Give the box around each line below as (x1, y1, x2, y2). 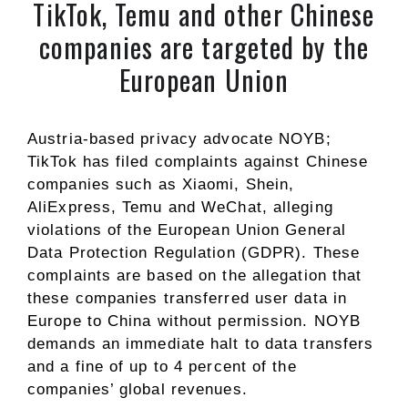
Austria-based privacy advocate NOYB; (27, 130, 331, 148)
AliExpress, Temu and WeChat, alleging (27, 199, 333, 216)
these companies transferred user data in (27, 290, 348, 307)
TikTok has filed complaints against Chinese (27, 153, 369, 170)
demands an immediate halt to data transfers (27, 335, 374, 352)
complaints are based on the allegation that (27, 267, 362, 284)
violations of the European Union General (27, 221, 347, 239)
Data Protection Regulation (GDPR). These (27, 244, 361, 261)
